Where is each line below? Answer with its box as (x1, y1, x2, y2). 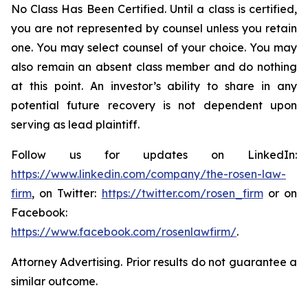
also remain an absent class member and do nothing (11, 60, 297, 74)
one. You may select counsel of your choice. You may (11, 41, 297, 54)
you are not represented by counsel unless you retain (11, 21, 297, 35)
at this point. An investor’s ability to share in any (11, 79, 297, 93)
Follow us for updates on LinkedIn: (11, 148, 297, 162)
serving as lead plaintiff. (11, 118, 140, 131)
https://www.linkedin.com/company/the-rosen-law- (11, 167, 286, 181)
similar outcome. (11, 274, 98, 288)
